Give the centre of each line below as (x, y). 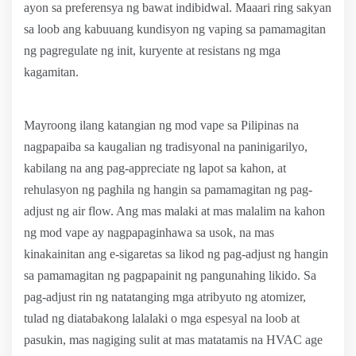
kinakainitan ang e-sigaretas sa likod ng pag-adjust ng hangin (176, 254)
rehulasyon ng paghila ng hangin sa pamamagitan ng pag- (168, 190)
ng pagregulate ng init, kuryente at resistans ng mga (152, 50)
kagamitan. (51, 72)
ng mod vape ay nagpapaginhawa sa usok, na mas (149, 232)
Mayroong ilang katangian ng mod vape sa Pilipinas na (161, 125)
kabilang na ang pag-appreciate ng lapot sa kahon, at (155, 168)
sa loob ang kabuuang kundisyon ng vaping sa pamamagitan (175, 29)
